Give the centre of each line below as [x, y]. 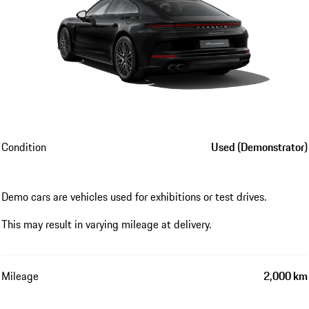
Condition [24, 147]
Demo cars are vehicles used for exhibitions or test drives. [134, 196]
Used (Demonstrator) [259, 147]
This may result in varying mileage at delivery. [106, 224]
